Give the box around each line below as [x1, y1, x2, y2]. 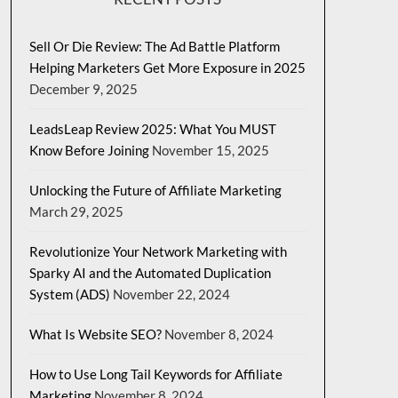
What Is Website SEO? [28, 326, 162, 342]
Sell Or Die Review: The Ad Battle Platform [28, 38, 280, 54]
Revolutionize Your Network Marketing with [28, 243, 287, 259]
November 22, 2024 [112, 286, 230, 302]
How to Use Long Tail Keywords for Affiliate [28, 366, 283, 382]
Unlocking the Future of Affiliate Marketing [28, 182, 282, 198]
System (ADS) [28, 286, 110, 302]
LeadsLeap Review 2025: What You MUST [28, 121, 276, 137]
